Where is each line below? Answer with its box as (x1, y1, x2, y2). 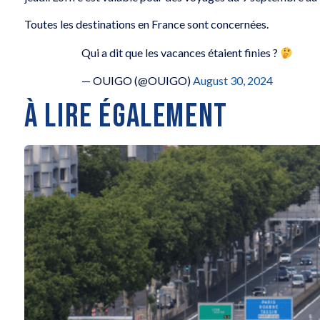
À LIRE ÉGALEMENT (24, 96, 228, 136)
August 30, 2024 (193, 73, 274, 87)
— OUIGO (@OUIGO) (81, 73, 194, 87)
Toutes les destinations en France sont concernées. (24, 17, 269, 31)
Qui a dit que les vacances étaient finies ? (81, 46, 281, 60)
